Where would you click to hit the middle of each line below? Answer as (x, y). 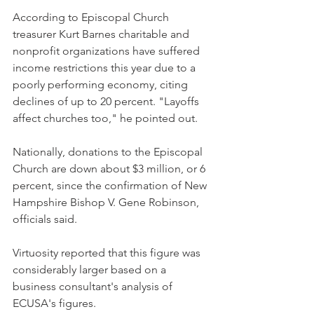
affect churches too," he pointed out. (105, 118)
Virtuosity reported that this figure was (108, 253)
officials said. (45, 219)
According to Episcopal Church (92, 17)
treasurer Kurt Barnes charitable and (102, 34)
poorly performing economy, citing (102, 84)
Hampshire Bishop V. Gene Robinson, (107, 202)
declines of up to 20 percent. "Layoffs (107, 101)
